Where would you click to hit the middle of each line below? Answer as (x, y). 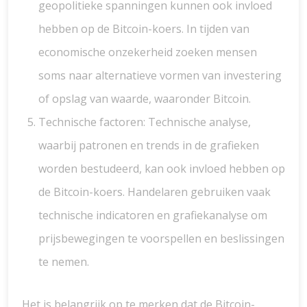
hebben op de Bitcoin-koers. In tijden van (144, 29)
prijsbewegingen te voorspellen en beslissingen (161, 238)
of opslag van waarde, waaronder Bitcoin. (145, 99)
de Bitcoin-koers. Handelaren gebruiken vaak (155, 192)
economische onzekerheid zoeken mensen (148, 52)
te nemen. (64, 262)
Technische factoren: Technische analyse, (145, 122)
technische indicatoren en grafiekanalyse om (153, 215)
